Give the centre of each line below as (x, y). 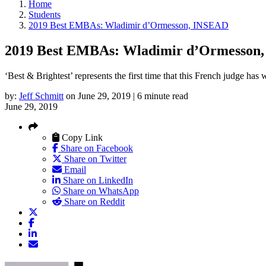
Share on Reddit (93, 201)
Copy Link (82, 137)
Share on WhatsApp (100, 191)
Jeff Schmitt (41, 96)
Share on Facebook (96, 148)
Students (45, 15)
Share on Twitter (94, 159)
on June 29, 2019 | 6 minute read (127, 96)
